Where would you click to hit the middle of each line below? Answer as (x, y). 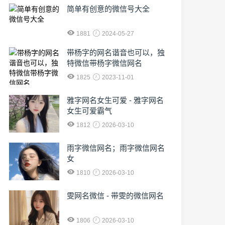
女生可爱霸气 (89, 111)
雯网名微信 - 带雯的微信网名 (115, 196)
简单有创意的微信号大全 (108, 9)
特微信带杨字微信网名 (104, 63)
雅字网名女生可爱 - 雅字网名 (115, 100)
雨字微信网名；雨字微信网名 (116, 148)
